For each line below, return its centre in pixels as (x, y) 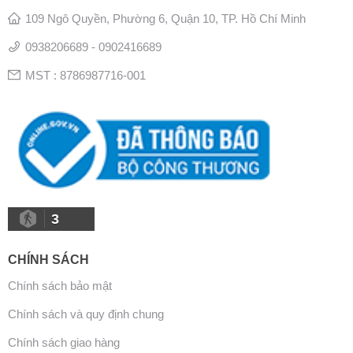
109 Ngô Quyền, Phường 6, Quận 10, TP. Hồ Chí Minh (165, 18)
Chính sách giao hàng (63, 343)
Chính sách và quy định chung (85, 314)
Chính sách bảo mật (59, 286)
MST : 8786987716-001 (85, 75)
